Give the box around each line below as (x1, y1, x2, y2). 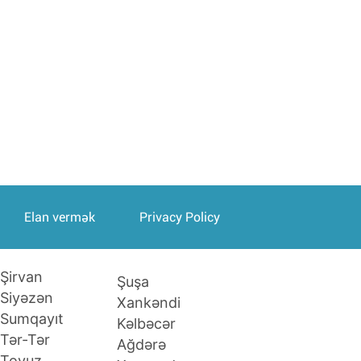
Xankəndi (116, 293, 180, 311)
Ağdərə (116, 335, 166, 353)
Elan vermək (23, 210, 95, 225)
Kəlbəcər (116, 314, 176, 332)
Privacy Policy (139, 210, 220, 225)
